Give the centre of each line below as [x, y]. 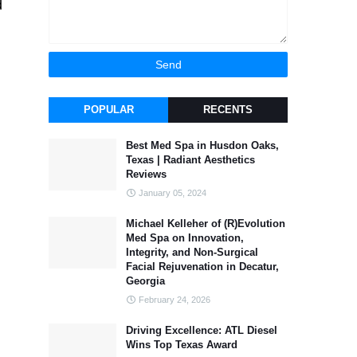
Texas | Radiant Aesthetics [190, 160]
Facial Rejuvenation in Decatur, [202, 267]
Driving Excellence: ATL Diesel [202, 330]
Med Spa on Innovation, [185, 238]
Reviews [146, 174]
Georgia [145, 281]
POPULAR [108, 110]
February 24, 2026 [175, 300]
